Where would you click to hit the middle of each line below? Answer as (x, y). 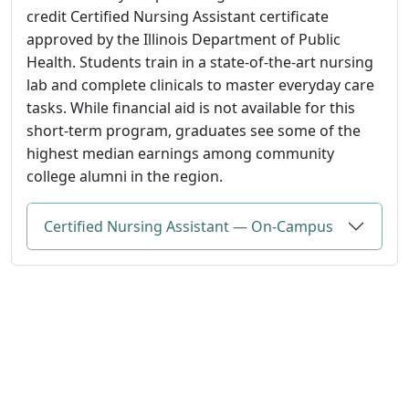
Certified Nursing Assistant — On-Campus (189, 226)
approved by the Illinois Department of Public (184, 39)
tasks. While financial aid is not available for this (191, 107)
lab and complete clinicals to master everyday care (200, 84)
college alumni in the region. (125, 176)
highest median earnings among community (180, 153)
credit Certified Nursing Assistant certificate (178, 16)
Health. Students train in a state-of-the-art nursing (200, 62)
